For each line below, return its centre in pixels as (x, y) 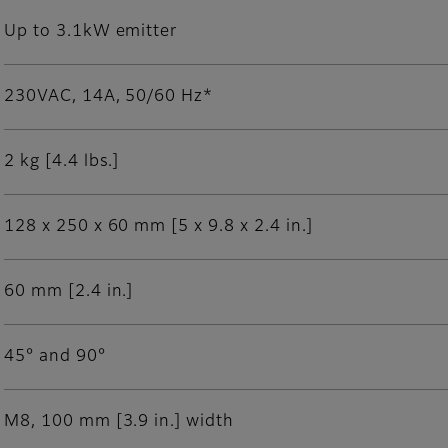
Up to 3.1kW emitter (91, 32)
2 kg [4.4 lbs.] (62, 162)
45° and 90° (55, 357)
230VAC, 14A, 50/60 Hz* (109, 97)
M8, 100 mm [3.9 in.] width (119, 422)
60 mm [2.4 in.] (69, 292)
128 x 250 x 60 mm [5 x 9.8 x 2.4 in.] (158, 227)
